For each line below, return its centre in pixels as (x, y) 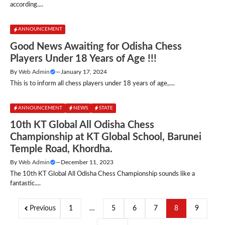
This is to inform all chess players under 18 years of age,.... (92, 83)
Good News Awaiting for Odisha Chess (96, 46)
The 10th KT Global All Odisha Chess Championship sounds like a (102, 174)
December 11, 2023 (87, 162)
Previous (42, 208)
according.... (27, 5)
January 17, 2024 (84, 72)
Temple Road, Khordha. (61, 149)
